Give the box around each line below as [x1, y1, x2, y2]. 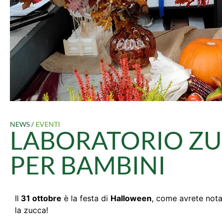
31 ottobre [19, 193, 61, 203]
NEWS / [10, 120, 34, 128]
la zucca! [15, 205, 48, 215]
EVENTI [36, 120, 60, 128]
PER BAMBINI [10, 150, 166, 180]
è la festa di [61, 193, 111, 203]
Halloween [111, 193, 152, 203]
